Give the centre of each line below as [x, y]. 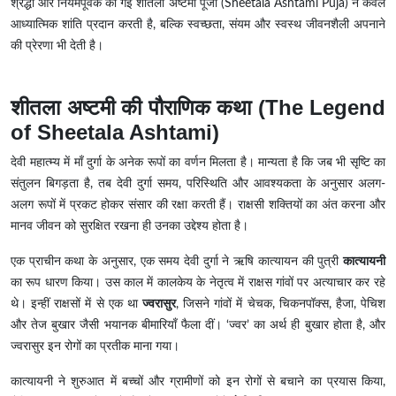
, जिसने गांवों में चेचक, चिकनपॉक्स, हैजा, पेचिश [281, 305]
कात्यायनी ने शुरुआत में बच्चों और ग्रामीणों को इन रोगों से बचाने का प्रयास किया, [198, 382]
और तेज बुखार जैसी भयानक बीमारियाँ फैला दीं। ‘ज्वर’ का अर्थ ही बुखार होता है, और [198, 326]
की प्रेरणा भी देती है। [57, 46]
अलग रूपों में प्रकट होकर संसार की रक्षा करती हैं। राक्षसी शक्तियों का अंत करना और [198, 206]
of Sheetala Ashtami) [115, 133]
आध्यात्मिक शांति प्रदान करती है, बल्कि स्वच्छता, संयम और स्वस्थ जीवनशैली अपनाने [198, 25]
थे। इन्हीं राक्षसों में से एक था [76, 305]
